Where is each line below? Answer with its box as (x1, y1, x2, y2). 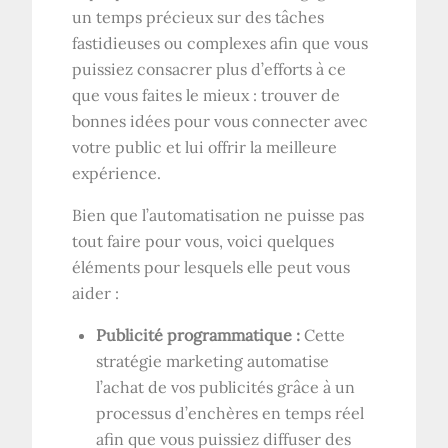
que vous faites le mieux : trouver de (72, 84, 341, 105)
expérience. (72, 162, 162, 183)
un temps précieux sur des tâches (72, 6, 325, 27)
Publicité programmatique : (96, 324, 301, 345)
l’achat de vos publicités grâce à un (96, 376, 356, 397)
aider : (72, 282, 120, 303)
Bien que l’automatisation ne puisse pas (72, 204, 365, 225)
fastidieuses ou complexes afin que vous (72, 32, 369, 53)
